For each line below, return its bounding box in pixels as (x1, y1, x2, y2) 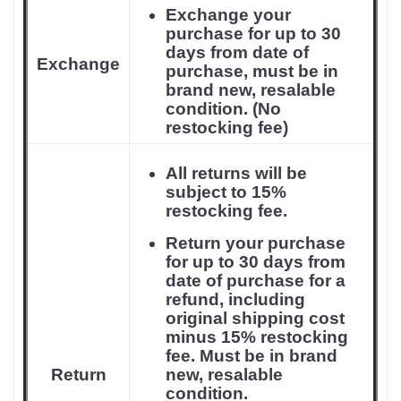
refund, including (166, 290, 305, 309)
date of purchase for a (166, 271, 346, 290)
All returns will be (166, 164, 307, 183)
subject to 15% (166, 183, 286, 201)
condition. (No (166, 99, 281, 118)
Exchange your (166, 5, 291, 24)
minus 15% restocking (166, 328, 348, 346)
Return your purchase (166, 234, 346, 252)
